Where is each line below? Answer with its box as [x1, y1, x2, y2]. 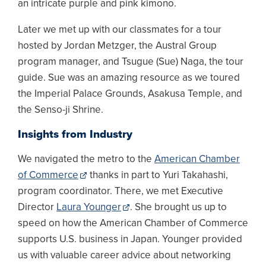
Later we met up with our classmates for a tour [18, 23, 221, 36]
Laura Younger [56, 201, 121, 214]
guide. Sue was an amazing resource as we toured [18, 71, 240, 84]
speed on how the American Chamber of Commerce [18, 217, 248, 230]
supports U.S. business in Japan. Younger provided [18, 233, 242, 246]
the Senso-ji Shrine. [18, 103, 103, 116]
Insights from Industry [18, 128, 132, 141]
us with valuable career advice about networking [18, 249, 231, 262]
